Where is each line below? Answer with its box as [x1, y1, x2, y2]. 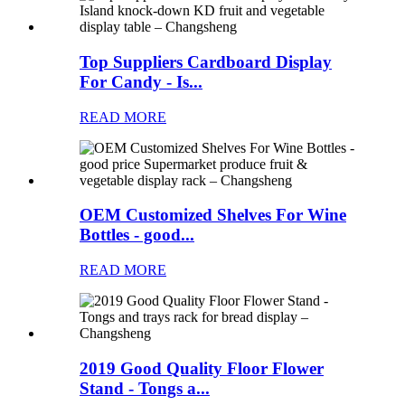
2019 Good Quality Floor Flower [80, 358, 324, 378]
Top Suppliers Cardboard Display [80, 52, 332, 72]
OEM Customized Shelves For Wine [80, 205, 346, 225]
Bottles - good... [80, 225, 194, 245]
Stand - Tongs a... [80, 378, 210, 398]
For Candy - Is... [80, 72, 202, 92]
